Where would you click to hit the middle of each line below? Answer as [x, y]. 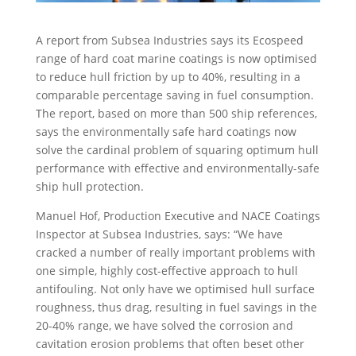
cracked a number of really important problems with [175, 253]
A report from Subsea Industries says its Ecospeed [169, 41]
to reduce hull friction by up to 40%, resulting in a [168, 77]
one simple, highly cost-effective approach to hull [166, 271]
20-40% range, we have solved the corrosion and [164, 326]
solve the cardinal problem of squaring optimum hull [177, 150]
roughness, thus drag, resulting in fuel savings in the [176, 308]
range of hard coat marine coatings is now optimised [176, 59]
